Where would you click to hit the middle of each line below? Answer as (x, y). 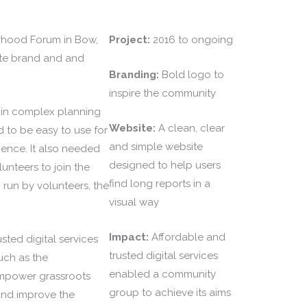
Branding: (136, 74)
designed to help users (165, 165)
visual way (134, 202)
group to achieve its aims (170, 292)
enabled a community (163, 274)
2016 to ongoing (192, 39)
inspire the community (163, 93)
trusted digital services (164, 255)
